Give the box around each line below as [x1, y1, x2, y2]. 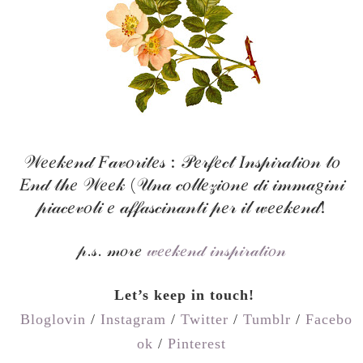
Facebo [305, 310, 352, 327]
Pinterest [168, 335, 226, 352]
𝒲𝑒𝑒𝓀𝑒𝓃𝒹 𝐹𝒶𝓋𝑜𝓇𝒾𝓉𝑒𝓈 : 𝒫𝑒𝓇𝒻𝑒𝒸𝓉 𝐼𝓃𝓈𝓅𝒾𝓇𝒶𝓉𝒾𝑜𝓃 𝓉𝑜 [23, 153, 340, 172]
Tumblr [243, 310, 291, 327]
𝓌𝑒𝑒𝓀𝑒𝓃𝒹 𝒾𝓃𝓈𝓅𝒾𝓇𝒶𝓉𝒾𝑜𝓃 [146, 243, 286, 260]
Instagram [100, 310, 166, 327]
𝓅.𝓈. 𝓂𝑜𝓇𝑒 [77, 243, 147, 260]
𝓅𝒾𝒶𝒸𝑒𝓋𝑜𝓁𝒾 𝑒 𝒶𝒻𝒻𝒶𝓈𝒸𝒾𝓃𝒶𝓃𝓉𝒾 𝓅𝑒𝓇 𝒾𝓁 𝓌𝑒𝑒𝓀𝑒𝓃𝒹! [37, 199, 326, 217]
